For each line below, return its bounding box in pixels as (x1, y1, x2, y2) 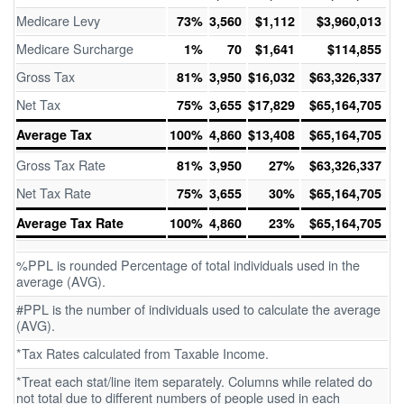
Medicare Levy (16, 11, 100, 30)
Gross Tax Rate (16, 155, 106, 174)
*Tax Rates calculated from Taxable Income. (16, 344, 269, 363)
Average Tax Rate (16, 214, 124, 232)
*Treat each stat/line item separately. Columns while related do (16, 372, 372, 390)
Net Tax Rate (16, 183, 91, 202)
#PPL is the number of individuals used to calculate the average (16, 299, 381, 318)
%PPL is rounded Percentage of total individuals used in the (16, 255, 360, 274)
